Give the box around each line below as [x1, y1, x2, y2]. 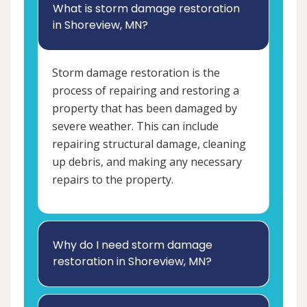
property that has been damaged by [52, 101, 237, 116]
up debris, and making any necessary [52, 154, 242, 170]
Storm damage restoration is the [52, 65, 220, 81]
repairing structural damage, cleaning [52, 136, 246, 152]
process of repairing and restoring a [52, 83, 239, 99]
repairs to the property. [52, 172, 173, 188]
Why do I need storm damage [53, 237, 212, 254]
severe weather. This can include [52, 119, 219, 134]
